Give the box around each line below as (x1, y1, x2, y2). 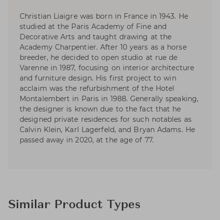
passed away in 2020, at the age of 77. (20, 136, 154, 145)
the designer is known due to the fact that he (20, 105, 181, 114)
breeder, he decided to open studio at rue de (20, 53, 178, 62)
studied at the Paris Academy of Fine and (20, 22, 167, 31)
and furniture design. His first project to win (20, 74, 176, 83)
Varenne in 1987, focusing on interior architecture (20, 63, 194, 73)
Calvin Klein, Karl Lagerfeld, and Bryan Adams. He (20, 125, 195, 135)
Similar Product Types (8, 199, 140, 212)
